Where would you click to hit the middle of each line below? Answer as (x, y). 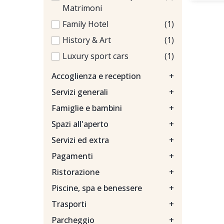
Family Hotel (85, 24)
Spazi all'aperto (80, 124)
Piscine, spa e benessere (97, 188)
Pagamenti (72, 156)
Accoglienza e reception (96, 76)
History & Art (87, 40)
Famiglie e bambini (87, 108)
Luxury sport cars (95, 56)
